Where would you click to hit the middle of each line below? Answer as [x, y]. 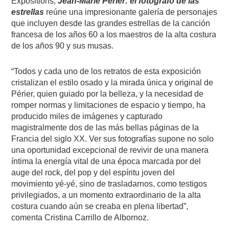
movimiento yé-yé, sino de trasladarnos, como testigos [109, 184]
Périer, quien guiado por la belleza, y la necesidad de [108, 94]
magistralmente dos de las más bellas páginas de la [105, 127]
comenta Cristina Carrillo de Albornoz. [80, 217]
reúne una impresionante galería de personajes [131, 12]
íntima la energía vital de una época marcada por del [106, 161]
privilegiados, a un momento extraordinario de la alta [106, 195]
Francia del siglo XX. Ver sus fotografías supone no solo [113, 139]
